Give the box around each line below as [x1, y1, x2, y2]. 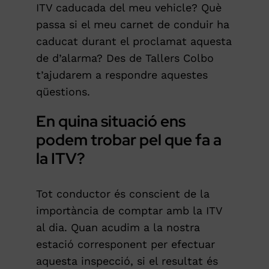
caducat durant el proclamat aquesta [35, 35, 232, 48]
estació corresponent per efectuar [35, 238, 215, 251]
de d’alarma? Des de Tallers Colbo [35, 52, 214, 65]
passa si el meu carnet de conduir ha [35, 18, 229, 31]
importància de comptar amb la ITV [35, 204, 222, 217]
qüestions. [35, 85, 90, 98]
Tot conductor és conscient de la [35, 187, 210, 201]
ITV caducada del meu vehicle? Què [35, 1, 222, 14]
